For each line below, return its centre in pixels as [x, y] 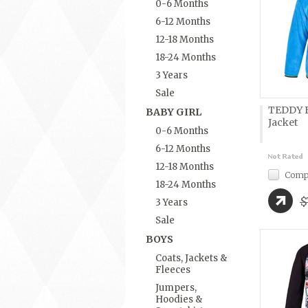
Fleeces [173, 270]
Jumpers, [176, 288]
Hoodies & [179, 299]
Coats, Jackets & [191, 258]
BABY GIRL [174, 112]
